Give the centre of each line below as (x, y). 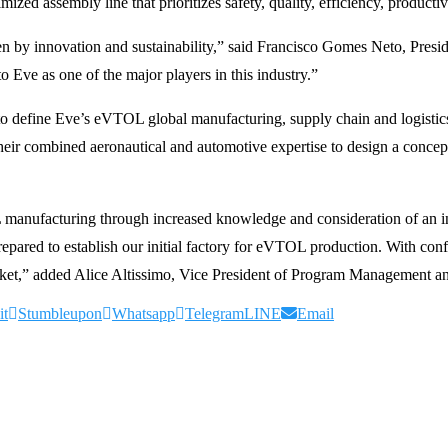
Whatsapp (143, 313)
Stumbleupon (60, 313)
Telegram (214, 313)
